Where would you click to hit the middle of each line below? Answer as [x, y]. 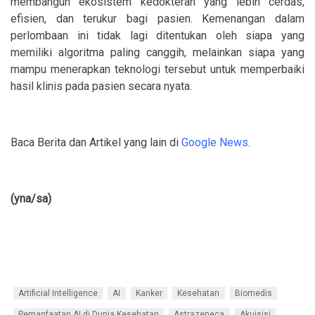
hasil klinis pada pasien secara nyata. [101, 86]
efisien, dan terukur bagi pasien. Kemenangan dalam [157, 19]
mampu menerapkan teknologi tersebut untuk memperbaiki [157, 70]
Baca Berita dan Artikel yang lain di [96, 143]
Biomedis [254, 293]
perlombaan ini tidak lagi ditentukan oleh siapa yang [157, 36]
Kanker [149, 293]
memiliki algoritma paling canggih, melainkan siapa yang [157, 53]
